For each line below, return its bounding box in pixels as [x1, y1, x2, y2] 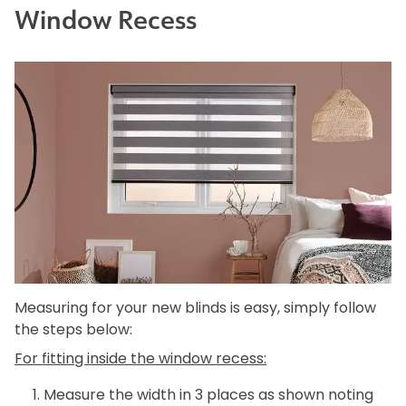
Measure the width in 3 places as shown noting [43, 388, 373, 403]
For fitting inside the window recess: [14, 352, 266, 367]
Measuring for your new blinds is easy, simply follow [14, 301, 376, 316]
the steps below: [14, 323, 136, 338]
